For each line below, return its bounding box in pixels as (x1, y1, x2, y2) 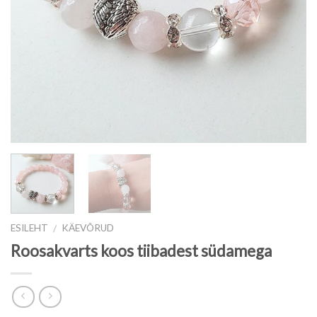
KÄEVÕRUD (62, 221, 115, 234)
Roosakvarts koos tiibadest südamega (11, 241, 272, 260)
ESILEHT (11, 221, 48, 234)
